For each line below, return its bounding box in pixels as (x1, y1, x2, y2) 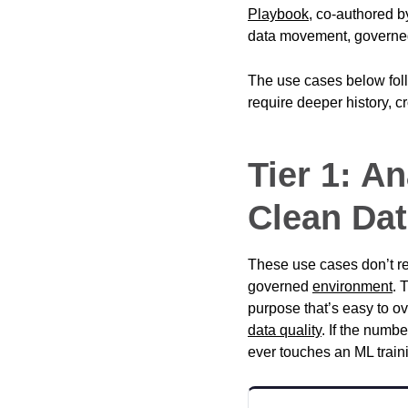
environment (312, 278, 393, 294)
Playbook (248, 5, 309, 22)
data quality (248, 321, 321, 338)
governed (248, 278, 312, 294)
